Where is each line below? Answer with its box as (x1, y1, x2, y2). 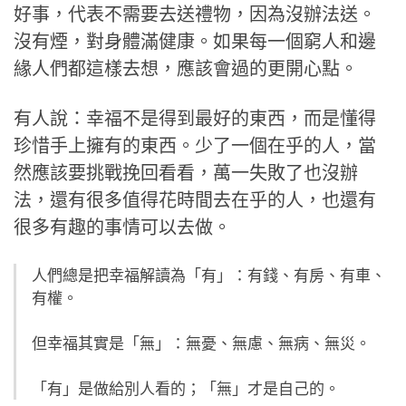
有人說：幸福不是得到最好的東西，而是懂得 (14, 105, 376, 130)
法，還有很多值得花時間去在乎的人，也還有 (14, 187, 376, 212)
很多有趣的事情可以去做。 (14, 214, 231, 239)
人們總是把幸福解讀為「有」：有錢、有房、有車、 (32, 264, 386, 285)
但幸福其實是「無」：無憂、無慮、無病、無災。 (32, 332, 371, 353)
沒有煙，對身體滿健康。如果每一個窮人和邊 (14, 28, 376, 53)
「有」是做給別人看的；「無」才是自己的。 (32, 377, 340, 399)
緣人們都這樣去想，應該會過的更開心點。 (14, 55, 358, 81)
